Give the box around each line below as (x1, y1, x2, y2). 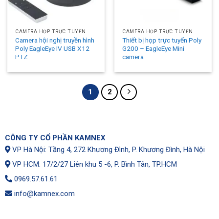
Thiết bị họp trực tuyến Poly (122, 36, 202, 44)
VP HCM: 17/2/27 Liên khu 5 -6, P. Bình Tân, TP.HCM (10, 160, 177, 169)
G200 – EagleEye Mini (122, 44, 185, 52)
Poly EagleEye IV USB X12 (15, 44, 90, 52)
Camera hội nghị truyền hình (15, 36, 95, 44)
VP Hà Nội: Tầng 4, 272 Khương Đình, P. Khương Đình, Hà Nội (10, 145, 205, 154)
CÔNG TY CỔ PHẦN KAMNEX (4, 133, 106, 143)
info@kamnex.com (12, 189, 75, 198)
